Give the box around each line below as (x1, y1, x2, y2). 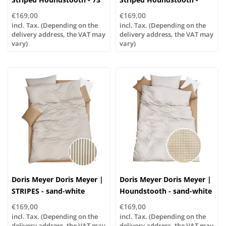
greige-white (12, 6, 55, 16)
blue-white (120, 6, 157, 16)
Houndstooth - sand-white (120, 186, 212, 196)
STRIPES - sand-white (12, 186, 85, 196)
